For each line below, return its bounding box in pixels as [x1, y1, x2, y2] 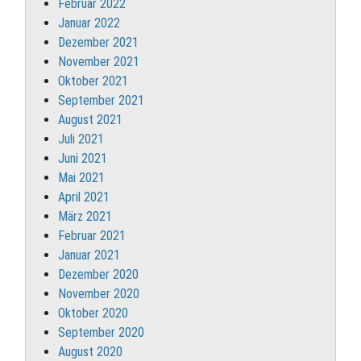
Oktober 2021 [58, 73, 128, 89]
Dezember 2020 [58, 266, 139, 282]
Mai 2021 [58, 169, 105, 185]
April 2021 [58, 189, 110, 205]
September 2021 [58, 92, 144, 108]
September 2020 [58, 324, 144, 340]
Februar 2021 [58, 227, 126, 243]
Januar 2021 [58, 247, 120, 263]
